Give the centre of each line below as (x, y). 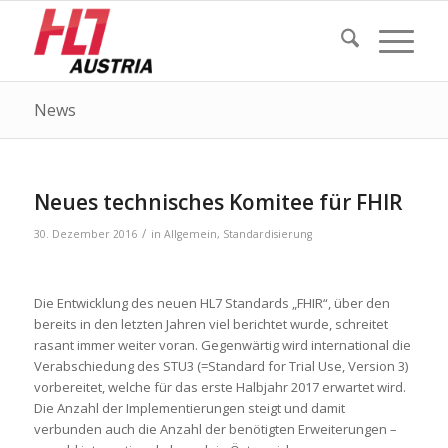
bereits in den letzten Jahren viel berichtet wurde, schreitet (210, 324)
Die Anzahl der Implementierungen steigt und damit (189, 408)
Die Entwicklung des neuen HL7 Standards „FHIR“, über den (211, 303)
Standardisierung (267, 234)
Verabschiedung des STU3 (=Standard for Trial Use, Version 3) (220, 366)
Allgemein (190, 234)
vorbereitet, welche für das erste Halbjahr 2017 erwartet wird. (219, 387)
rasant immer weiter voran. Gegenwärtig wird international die (222, 345)
